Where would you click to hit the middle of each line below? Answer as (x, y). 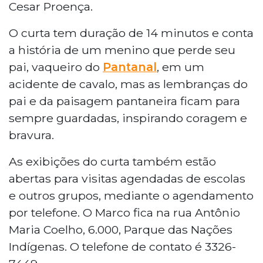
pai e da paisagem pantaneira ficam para (124, 101)
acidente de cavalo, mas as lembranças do (128, 84)
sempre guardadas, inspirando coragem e (128, 118)
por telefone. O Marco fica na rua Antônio (124, 212)
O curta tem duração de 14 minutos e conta (131, 33)
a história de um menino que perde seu (122, 50)
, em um (181, 67)
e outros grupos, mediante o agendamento (131, 195)
